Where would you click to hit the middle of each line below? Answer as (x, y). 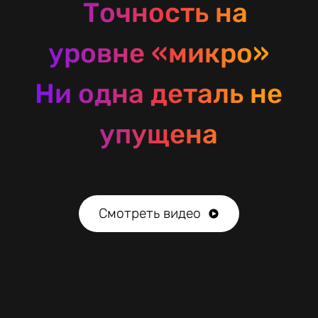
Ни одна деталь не (159, 93)
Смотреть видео (150, 214)
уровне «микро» (159, 53)
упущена (159, 134)
